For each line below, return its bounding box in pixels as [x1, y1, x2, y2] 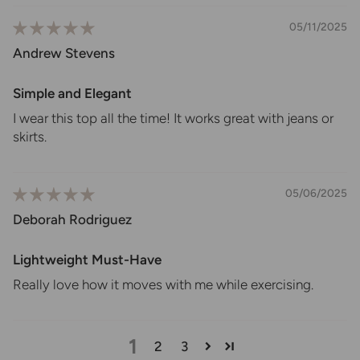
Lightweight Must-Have [13, 251, 162, 268]
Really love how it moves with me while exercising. [13, 276, 313, 292]
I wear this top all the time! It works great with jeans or [13, 109, 333, 126]
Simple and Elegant [13, 84, 132, 101]
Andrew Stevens [13, 44, 115, 61]
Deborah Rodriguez [13, 211, 132, 227]
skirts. [13, 128, 47, 145]
